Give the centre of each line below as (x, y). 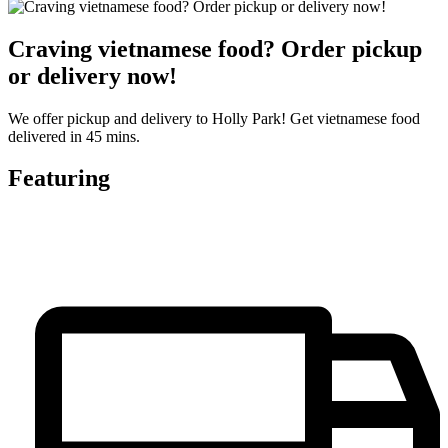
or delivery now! (92, 75)
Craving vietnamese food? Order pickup (215, 48)
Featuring (59, 178)
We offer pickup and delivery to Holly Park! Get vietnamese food (214, 118)
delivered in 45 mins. (74, 136)
